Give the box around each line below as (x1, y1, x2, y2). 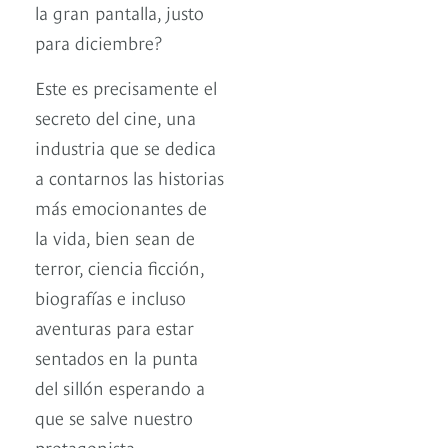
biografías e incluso (35, 284, 186, 310)
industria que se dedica (35, 134, 216, 160)
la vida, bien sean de (35, 224, 195, 250)
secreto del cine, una (35, 104, 196, 130)
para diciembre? (35, 29, 167, 55)
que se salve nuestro (35, 404, 193, 430)
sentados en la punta (35, 344, 198, 370)
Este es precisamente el (35, 74, 217, 100)
